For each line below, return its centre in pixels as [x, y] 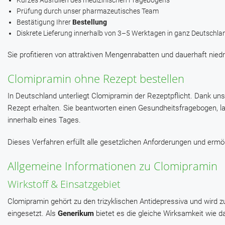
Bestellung [89, 22]
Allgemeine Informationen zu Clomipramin [113, 166]
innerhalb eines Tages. [44, 120]
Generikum [76, 214]
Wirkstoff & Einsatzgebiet [64, 184]
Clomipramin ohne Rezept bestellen [96, 79]
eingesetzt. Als [33, 214]
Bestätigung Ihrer [44, 22]
